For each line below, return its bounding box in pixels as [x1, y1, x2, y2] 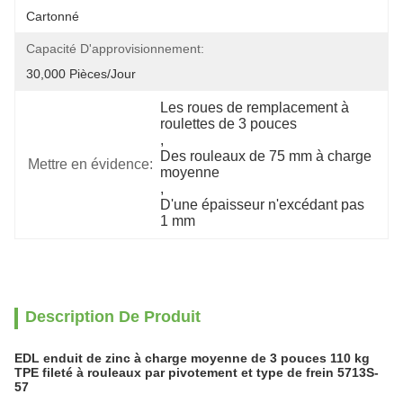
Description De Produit [25, 308, 201, 326]
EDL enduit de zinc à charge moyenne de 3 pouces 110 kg [14, 351, 370, 365]
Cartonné [26, 9, 79, 23]
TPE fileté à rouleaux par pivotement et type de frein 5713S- [14, 365, 379, 380]
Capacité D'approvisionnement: [26, 41, 204, 56]
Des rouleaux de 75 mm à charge [160, 148, 372, 164]
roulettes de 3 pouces [160, 116, 298, 131]
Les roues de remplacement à [160, 100, 350, 115]
